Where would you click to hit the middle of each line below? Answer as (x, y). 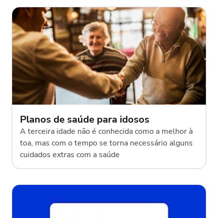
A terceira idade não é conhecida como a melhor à (106, 131)
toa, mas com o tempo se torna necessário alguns (106, 143)
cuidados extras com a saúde (70, 154)
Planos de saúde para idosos (85, 119)
